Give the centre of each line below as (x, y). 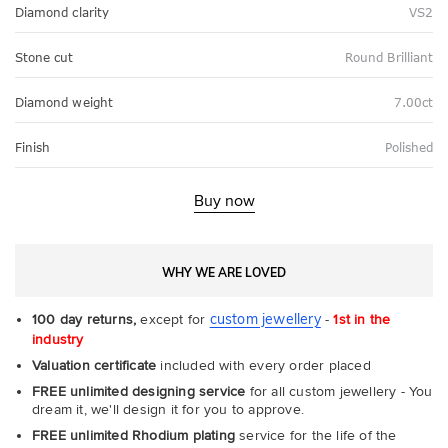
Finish (33, 147)
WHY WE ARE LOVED (224, 272)
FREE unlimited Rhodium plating (133, 435)
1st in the (362, 319)
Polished (408, 147)
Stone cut (44, 57)
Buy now (224, 201)
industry (58, 339)
